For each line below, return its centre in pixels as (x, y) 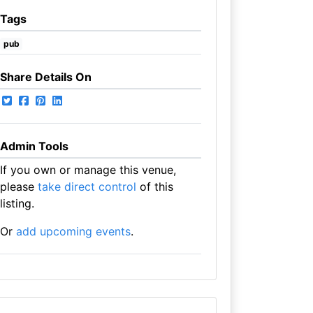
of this (154, 187)
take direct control (87, 187)
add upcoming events (73, 231)
